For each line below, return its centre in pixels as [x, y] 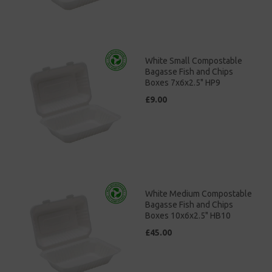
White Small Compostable [194, 60]
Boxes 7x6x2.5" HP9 [183, 82]
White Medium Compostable [199, 193]
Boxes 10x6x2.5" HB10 [188, 215]
